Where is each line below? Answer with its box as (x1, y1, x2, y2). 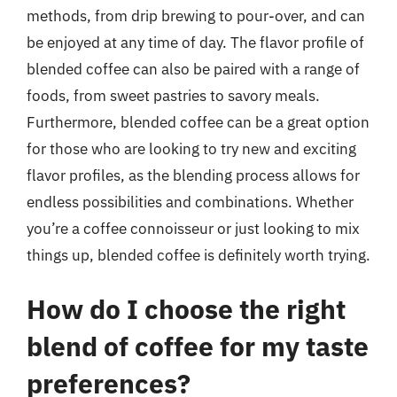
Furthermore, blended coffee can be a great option (27, 112, 370, 132)
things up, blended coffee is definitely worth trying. (27, 245, 370, 265)
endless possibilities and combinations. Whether (27, 191, 354, 212)
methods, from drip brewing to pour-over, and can (27, 5, 365, 26)
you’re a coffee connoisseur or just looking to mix (27, 218, 360, 238)
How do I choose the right (27, 292, 346, 326)
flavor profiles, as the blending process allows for (27, 165, 360, 185)
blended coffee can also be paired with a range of (27, 58, 360, 79)
